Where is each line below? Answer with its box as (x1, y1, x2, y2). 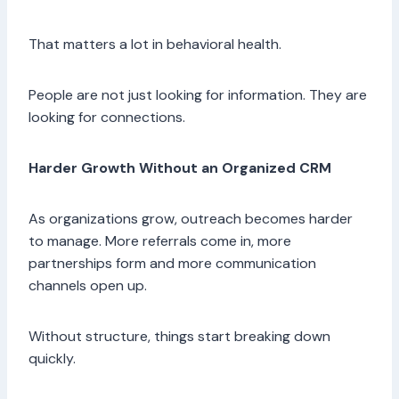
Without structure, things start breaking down (28, 327, 330, 346)
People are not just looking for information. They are (28, 85, 367, 105)
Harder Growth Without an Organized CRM (28, 159, 335, 178)
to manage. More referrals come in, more (28, 232, 291, 251)
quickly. (28, 349, 79, 369)
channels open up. (28, 276, 151, 296)
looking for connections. (28, 108, 189, 127)
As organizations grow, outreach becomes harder (28, 209, 353, 229)
